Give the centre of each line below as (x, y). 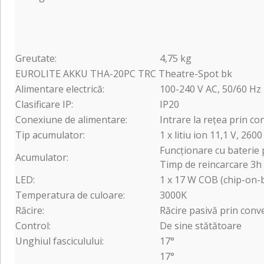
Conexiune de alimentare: (71, 119)
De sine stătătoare (201, 225)
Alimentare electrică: (60, 89)
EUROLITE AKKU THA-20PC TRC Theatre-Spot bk (124, 73)
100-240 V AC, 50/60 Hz (210, 89)
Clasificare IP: (44, 104)
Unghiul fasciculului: (60, 241)
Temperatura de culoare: (70, 195)
